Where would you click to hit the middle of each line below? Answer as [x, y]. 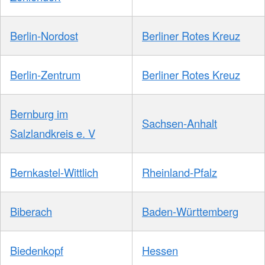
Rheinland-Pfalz [180, 172]
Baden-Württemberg [190, 211]
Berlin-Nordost [44, 36]
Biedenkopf [37, 251]
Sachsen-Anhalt [180, 123]
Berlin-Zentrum [45, 75]
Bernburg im [39, 114]
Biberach [31, 211]
